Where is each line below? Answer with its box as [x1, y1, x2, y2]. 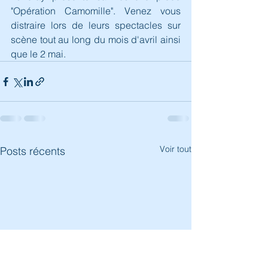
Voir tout [160, 144, 191, 155]
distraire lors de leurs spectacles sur [11, 19, 181, 32]
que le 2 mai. [11, 48, 66, 60]
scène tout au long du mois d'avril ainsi [11, 33, 181, 46]
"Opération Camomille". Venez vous [11, 5, 181, 17]
